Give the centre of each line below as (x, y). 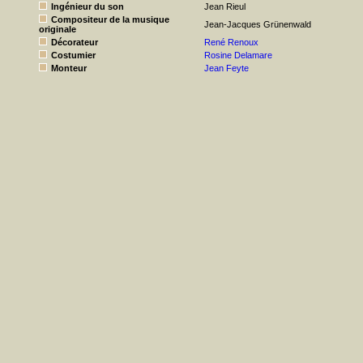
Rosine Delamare (238, 55)
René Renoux (231, 42)
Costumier (73, 55)
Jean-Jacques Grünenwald (258, 24)
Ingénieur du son (88, 6)
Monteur (69, 68)
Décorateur (75, 42)
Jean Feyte (226, 68)
